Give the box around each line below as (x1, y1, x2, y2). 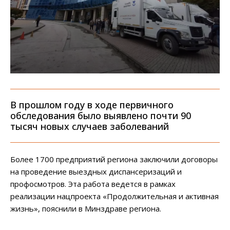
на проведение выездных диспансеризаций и (10, 166, 182, 177)
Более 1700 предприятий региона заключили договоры (10, 154, 218, 165)
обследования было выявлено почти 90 (10, 109, 191, 122)
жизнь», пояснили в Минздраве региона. (10, 203, 161, 214)
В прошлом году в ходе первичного (10, 99, 174, 111)
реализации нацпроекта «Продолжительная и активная (10, 191, 219, 202)
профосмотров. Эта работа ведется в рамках (10, 179, 176, 189)
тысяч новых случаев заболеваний (10, 120, 169, 133)
